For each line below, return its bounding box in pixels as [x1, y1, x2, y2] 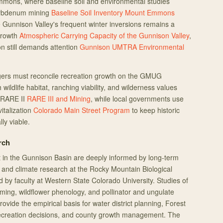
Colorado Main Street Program [33, 105, 130, 115]
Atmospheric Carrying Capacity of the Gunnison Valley [19, 30, 189, 40]
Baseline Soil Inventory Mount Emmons [51, 7, 175, 17]
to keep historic [130, 105, 180, 115]
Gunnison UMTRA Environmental [80, 42, 184, 52]
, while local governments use [91, 94, 184, 104]
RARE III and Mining [27, 94, 91, 104]
